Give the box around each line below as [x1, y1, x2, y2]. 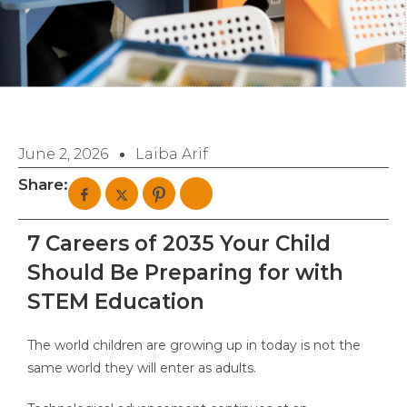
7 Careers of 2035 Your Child [27, 231, 331, 257]
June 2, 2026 [18, 145, 108, 164]
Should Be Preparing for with [27, 260, 343, 286]
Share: [18, 175, 68, 194]
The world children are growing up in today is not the [27, 337, 361, 354]
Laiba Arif [135, 145, 208, 164]
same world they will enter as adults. [27, 360, 256, 377]
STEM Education [27, 289, 204, 315]
